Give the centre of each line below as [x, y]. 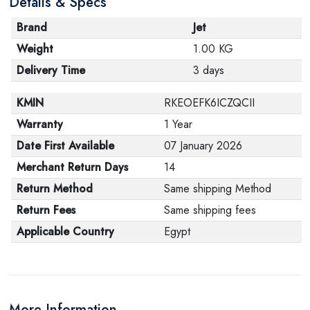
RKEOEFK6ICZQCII [209, 102]
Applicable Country [65, 231]
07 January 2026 [203, 145]
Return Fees [46, 210]
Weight [35, 48]
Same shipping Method [218, 188]
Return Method [55, 188]
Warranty [40, 124]
